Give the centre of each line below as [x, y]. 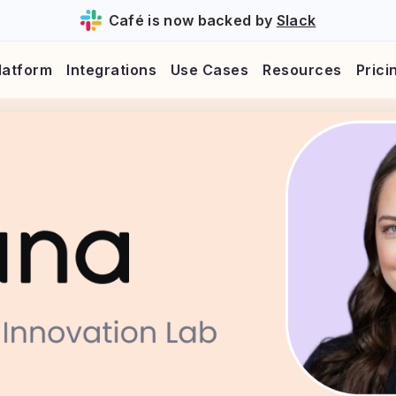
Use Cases [210, 70]
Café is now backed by [192, 20]
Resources [302, 70]
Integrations [112, 70]
